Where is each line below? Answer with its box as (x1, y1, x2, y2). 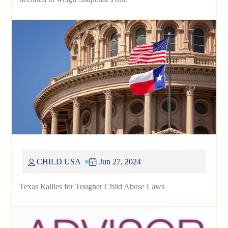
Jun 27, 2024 (99, 157, 141, 166)
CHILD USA (37, 157, 81, 166)
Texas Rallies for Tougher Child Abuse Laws (19, 182, 165, 191)
